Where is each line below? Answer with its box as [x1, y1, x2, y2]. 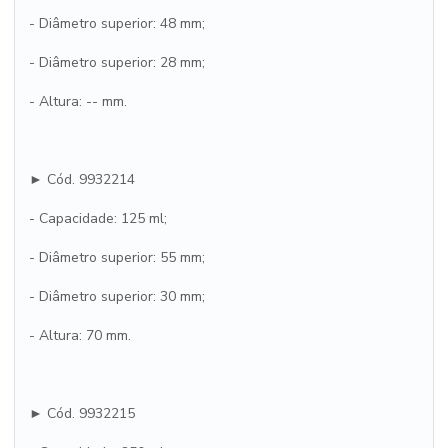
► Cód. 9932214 [29, 170, 135, 189]
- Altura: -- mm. [29, 92, 127, 111]
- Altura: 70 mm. [29, 326, 131, 345]
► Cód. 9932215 [29, 404, 135, 423]
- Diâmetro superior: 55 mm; [29, 248, 205, 267]
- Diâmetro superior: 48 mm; [29, 14, 205, 33]
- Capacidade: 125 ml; [29, 209, 167, 228]
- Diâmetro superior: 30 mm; [29, 287, 205, 306]
